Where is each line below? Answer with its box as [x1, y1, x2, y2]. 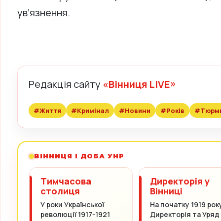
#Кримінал [71, 106, 109, 115]
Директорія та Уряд [150, 210, 220, 220]
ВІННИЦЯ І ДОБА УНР [34, 152, 124, 160]
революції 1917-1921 [40, 210, 110, 220]
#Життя [34, 106, 61, 115]
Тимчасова [40, 175, 91, 187]
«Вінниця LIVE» [103, 77, 176, 91]
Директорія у [150, 175, 210, 187]
